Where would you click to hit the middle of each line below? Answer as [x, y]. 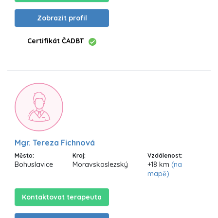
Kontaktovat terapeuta [62, 197]
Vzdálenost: [165, 155]
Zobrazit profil [62, 18]
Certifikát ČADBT [55, 41]
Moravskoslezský [100, 164]
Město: [24, 155]
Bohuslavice [34, 164]
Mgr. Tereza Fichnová [55, 142]
